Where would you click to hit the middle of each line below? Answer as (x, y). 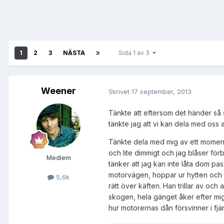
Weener (58, 91)
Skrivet (120, 91)
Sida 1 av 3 (135, 53)
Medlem (58, 158)
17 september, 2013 (161, 91)
